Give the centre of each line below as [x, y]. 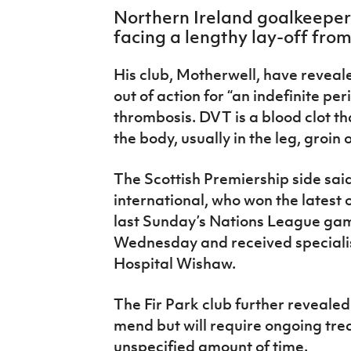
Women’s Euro [56, 49]
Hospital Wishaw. [174, 263]
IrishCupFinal [53, 13]
